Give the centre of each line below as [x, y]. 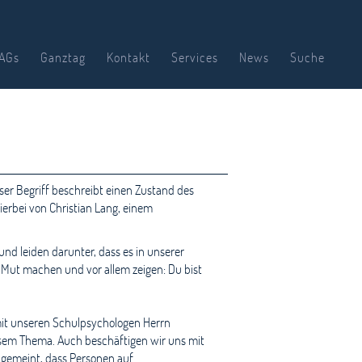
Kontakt [128, 57]
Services [195, 57]
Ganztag [63, 57]
